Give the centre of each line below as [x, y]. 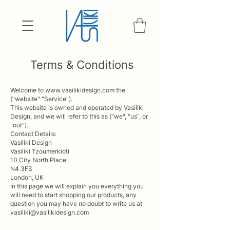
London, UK [27, 177]
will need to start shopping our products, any [73, 195]
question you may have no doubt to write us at [76, 203]
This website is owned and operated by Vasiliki [77, 107]
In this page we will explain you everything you [77, 186]
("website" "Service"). [42, 99]
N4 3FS [21, 168]
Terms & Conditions [82, 64]
